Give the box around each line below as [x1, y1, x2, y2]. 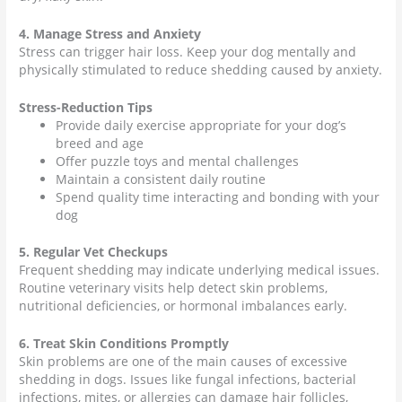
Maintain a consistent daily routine [56, 170, 267, 188]
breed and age [56, 135, 144, 153]
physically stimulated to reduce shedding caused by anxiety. [19, 61, 383, 79]
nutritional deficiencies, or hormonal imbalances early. [19, 296, 348, 314]
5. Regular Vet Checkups [19, 242, 169, 260]
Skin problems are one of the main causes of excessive [19, 352, 348, 370]
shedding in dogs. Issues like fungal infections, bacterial [19, 370, 357, 388]
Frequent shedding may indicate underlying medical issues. [19, 260, 380, 278]
